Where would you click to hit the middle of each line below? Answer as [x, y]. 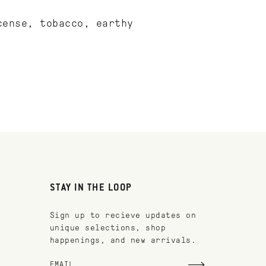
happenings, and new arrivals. [123, 240]
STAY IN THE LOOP [91, 188]
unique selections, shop [107, 228]
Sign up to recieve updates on [123, 215]
